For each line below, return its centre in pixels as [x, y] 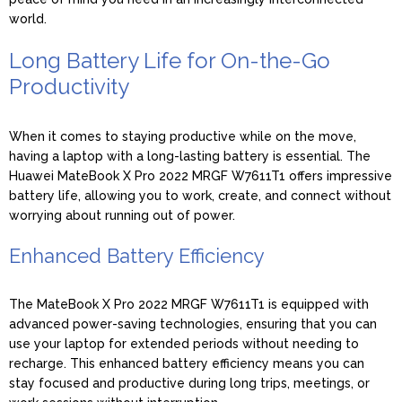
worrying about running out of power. [122, 215]
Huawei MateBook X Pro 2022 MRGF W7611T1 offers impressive [201, 175]
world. [28, 18]
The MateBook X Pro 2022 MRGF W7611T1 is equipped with [189, 304]
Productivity [69, 86]
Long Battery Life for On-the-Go [170, 60]
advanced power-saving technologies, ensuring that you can [193, 323]
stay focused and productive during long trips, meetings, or [189, 383]
